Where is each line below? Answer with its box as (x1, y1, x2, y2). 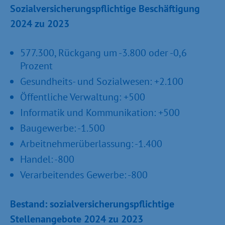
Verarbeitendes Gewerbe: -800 (20, 168, 148, 181)
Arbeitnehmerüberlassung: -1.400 (20, 137, 162, 150)
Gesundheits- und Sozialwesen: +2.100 (20, 75, 183, 88)
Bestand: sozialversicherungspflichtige (10, 197, 174, 210)
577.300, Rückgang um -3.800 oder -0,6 (20, 46, 187, 59)
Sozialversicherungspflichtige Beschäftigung (10, 2, 200, 15)
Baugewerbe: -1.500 (20, 122, 105, 135)
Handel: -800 (20, 153, 74, 166)
